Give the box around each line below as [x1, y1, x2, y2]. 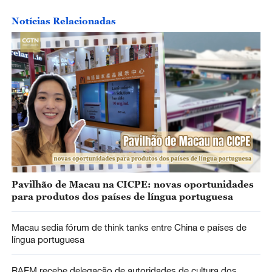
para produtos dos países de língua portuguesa [11, 191, 233, 202]
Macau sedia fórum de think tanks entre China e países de [11, 222, 246, 233]
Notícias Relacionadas [11, 15, 116, 26]
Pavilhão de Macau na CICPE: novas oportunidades [11, 178, 254, 190]
